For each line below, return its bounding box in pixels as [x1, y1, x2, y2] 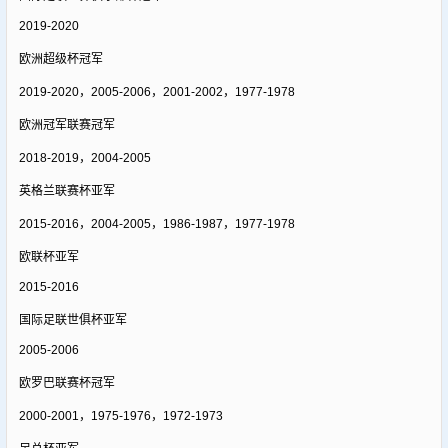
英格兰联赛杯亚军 [18, 183, 115, 198]
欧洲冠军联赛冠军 [18, 117, 115, 132]
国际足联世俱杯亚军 [18, 312, 127, 327]
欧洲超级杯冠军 [18, 51, 103, 66]
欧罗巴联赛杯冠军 [18, 375, 115, 390]
